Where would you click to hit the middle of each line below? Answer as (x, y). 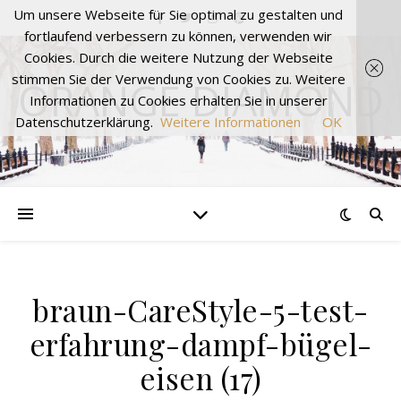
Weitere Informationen (230, 122)
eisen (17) (200, 378)
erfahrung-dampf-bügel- (200, 344)
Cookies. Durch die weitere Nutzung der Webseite (178, 57)
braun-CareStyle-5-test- (200, 310)
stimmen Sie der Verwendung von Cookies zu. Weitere (178, 79)
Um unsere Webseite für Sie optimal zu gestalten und (178, 14)
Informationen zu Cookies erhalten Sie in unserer (178, 100)
